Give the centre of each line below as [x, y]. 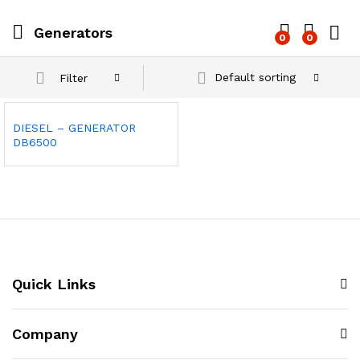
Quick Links [54, 284]
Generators [73, 32]
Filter [74, 78]
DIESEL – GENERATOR [74, 128]
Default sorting [255, 77]
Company [45, 334]
